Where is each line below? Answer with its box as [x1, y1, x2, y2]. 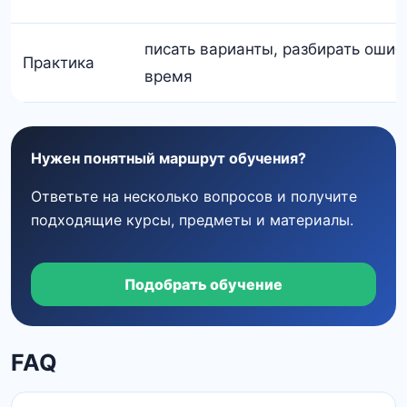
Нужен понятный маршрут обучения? [31, 148, 306, 167]
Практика [23, 53, 94, 72]
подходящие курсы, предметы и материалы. [31, 210, 353, 229]
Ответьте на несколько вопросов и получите [31, 186, 357, 205]
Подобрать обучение [124, 274, 283, 293]
